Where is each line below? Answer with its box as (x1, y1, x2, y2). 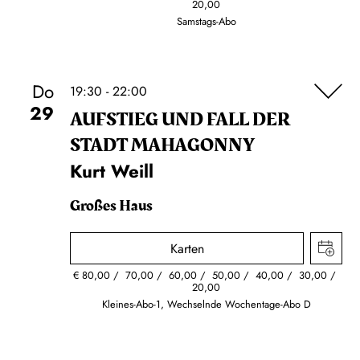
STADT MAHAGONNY (70, 131, 255, 160)
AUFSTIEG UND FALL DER (70, 105, 291, 134)
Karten (170, 239, 204, 258)
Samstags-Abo (176, 14, 236, 29)
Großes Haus (70, 194, 153, 218)
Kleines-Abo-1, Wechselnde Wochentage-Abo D (101, 297, 311, 312)
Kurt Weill (70, 158, 153, 184)
